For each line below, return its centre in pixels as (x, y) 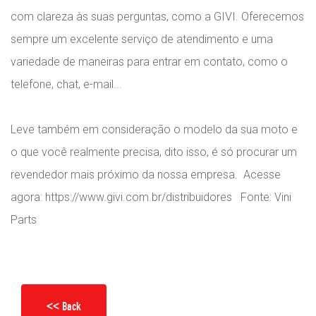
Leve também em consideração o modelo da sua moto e (154, 130)
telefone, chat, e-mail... (66, 85)
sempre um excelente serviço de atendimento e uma (142, 39)
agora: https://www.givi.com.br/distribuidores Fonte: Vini (151, 197)
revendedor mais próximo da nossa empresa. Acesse (146, 175)
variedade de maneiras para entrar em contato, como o (149, 62)
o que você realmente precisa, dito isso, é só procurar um (154, 152)
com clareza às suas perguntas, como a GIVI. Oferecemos (157, 17)
